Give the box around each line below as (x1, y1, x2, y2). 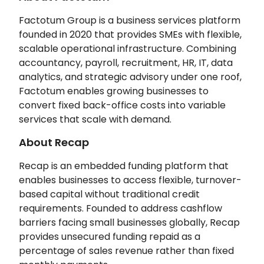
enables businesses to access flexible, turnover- (19, 173, 242, 187)
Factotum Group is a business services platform (19, 13, 240, 27)
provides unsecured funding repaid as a (19, 229, 200, 243)
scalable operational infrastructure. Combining (19, 41, 236, 55)
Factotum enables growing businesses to (19, 84, 209, 98)
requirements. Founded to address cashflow (19, 201, 222, 215)
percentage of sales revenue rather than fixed (19, 243, 234, 258)
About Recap (19, 134, 89, 150)
